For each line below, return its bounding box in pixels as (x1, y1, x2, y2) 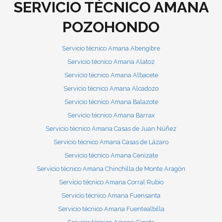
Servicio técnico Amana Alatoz (67, 58, 155, 66)
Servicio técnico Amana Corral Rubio (58, 178, 164, 186)
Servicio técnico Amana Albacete (64, 71, 158, 79)
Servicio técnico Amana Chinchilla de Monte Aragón (37, 165, 185, 173)
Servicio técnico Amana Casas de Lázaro (54, 138, 168, 146)
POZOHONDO (62, 18, 160, 36)
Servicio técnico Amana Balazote (64, 98, 158, 106)
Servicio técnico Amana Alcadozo (63, 85, 159, 93)
